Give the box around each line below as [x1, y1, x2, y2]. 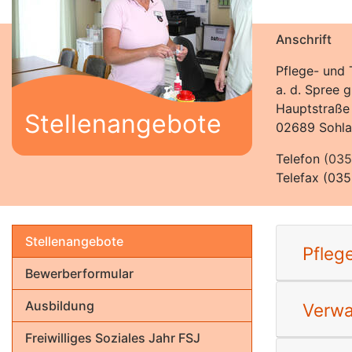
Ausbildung [25, 298, 94, 313]
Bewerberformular [25, 266, 134, 281]
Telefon [276, 151, 324, 167]
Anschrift [276, 31, 332, 47]
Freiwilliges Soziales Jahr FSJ [25, 330, 200, 346]
